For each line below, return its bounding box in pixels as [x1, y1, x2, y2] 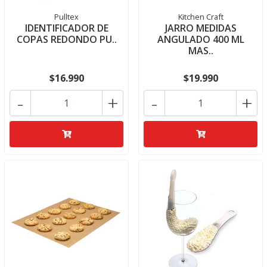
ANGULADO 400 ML [157, 33, 244, 46]
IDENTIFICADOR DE [24, 21, 108, 35]
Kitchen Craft [178, 11, 223, 22]
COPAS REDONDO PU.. [16, 33, 117, 46]
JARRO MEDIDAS [164, 21, 237, 35]
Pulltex [54, 11, 79, 22]
